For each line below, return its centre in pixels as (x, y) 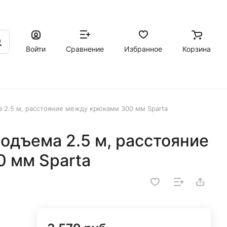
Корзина (197, 49)
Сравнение (85, 49)
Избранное (143, 49)
